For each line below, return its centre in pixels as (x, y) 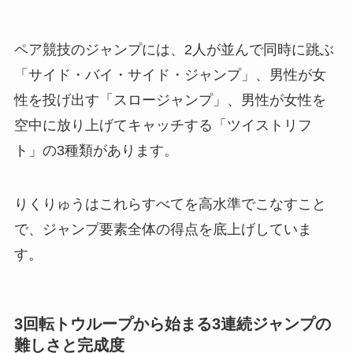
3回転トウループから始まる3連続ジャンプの (172, 323)
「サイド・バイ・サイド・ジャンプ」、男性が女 (170, 74)
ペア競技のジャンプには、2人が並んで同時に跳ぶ (174, 49)
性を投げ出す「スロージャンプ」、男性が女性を (170, 100)
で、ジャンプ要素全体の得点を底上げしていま (163, 229)
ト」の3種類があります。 (96, 150)
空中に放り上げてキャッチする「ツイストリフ (163, 125)
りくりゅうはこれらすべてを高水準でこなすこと (170, 204)
